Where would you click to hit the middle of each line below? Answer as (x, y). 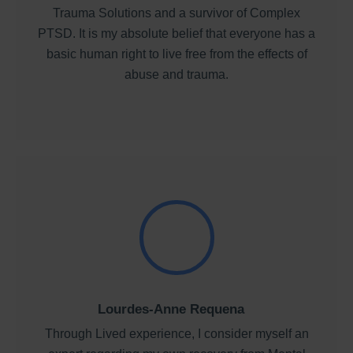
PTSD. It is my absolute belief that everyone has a (176, 34)
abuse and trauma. (176, 75)
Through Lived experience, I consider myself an (176, 333)
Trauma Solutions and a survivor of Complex (176, 13)
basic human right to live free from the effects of (176, 54)
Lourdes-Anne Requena (171, 309)
